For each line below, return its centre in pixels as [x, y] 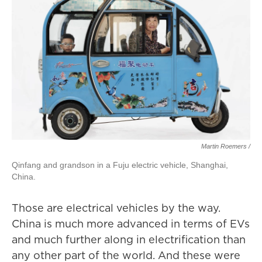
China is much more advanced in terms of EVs [131, 224]
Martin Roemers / [226, 146]
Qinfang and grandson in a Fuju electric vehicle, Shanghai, [120, 165]
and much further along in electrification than [129, 239]
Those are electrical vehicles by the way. [116, 208]
